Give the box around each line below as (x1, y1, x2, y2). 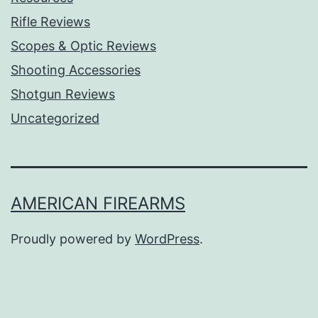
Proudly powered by (11, 231, 135, 247)
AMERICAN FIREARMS (11, 193, 185, 214)
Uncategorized (11, 111, 99, 126)
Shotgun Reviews (11, 87, 115, 102)
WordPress (135, 231, 199, 247)
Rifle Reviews (11, 14, 90, 30)
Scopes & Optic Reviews (11, 38, 156, 54)
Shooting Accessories (11, 62, 141, 78)
